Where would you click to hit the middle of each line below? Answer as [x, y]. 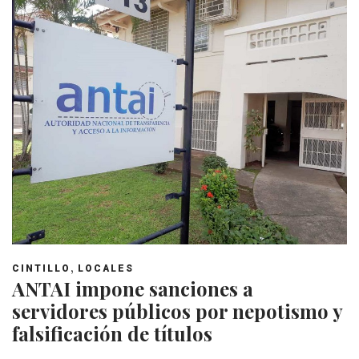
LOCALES [106, 268]
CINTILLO [41, 268]
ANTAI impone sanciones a [133, 288]
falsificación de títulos [112, 333]
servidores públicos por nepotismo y [177, 311]
